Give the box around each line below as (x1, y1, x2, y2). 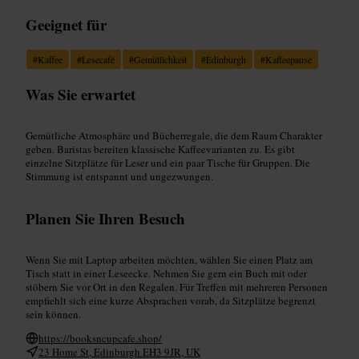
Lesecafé (82, 52, 115, 66)
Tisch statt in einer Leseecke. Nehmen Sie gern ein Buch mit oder (26, 265, 307, 280)
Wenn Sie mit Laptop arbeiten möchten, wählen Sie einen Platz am (26, 252, 313, 267)
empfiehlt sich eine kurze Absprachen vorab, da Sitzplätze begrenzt (26, 292, 316, 308)
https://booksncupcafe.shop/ (38, 330, 162, 345)
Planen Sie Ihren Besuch (26, 207, 185, 229)
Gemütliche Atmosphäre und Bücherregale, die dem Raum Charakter (26, 127, 322, 143)
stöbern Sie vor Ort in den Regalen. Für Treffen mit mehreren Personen (26, 279, 328, 294)
